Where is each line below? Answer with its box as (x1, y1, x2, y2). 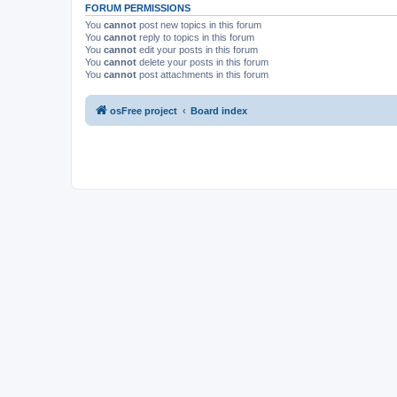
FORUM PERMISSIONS (85, 2, 191, 13)
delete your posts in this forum (136, 56, 269, 67)
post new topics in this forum (136, 19, 261, 30)
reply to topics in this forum (136, 31, 254, 43)
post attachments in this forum (136, 68, 269, 80)
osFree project (110, 105, 177, 116)
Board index (191, 105, 247, 116)
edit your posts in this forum (136, 43, 258, 55)
